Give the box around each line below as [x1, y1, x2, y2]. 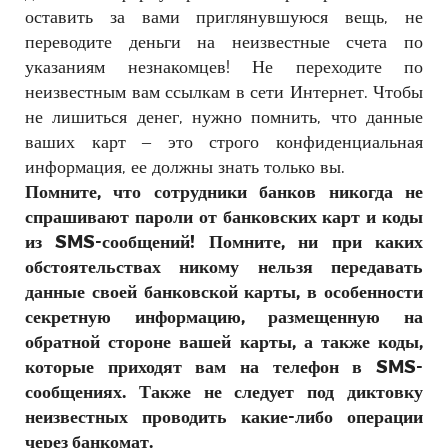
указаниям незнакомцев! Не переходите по [25, 54, 423, 76]
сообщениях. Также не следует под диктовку [25, 379, 423, 401]
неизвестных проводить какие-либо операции [25, 404, 423, 426]
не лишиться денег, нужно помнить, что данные [25, 104, 423, 126]
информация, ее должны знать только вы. [25, 154, 345, 176]
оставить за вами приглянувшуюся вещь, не [25, 4, 423, 26]
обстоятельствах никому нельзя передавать [25, 254, 423, 276]
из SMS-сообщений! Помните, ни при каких [25, 229, 423, 251]
